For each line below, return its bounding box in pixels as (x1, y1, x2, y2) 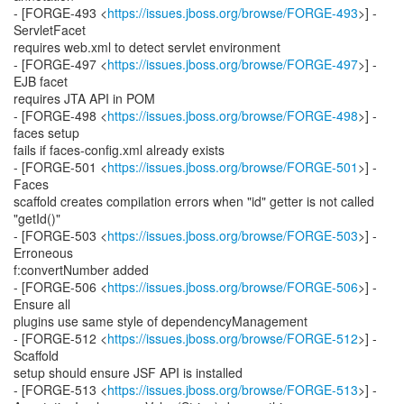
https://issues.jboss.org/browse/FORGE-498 (107, 106, 358, 124)
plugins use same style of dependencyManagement (14, 312, 308, 330)
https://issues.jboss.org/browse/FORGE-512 (107, 329, 358, 347)
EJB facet (14, 72, 68, 90)
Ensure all (14, 295, 70, 313)
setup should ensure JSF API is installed (14, 363, 243, 381)
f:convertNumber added (14, 261, 149, 279)
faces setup (14, 124, 79, 142)
